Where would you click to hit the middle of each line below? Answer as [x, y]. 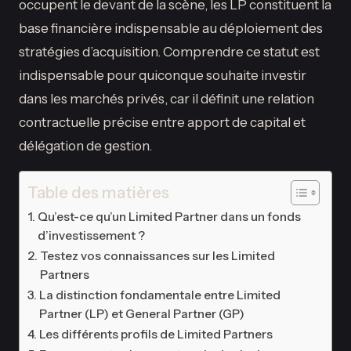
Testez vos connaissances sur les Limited [158, 255]
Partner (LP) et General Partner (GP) [142, 313]
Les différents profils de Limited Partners [156, 334]
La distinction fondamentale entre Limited [160, 295]
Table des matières [98, 193]
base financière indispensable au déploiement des [171, 27]
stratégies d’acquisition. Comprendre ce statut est [169, 51]
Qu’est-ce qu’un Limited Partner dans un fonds [170, 216]
